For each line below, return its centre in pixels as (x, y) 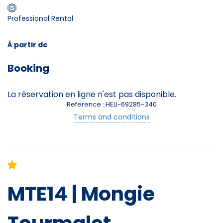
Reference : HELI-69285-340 (111, 104)
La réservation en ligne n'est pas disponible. (92, 94)
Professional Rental (40, 18)
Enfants (75, 70)
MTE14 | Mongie (81, 194)
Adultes (75, 43)
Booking (28, 68)
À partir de (28, 45)
